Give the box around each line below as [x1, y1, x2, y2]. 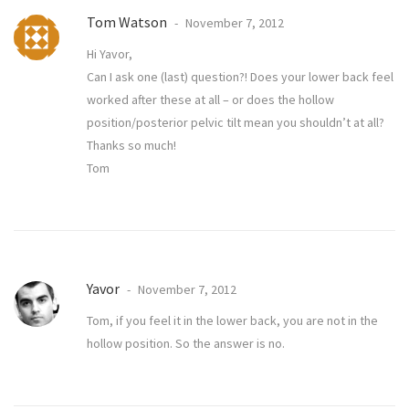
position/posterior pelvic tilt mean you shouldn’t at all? [87, 114, 384, 131]
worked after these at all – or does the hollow [87, 91, 334, 109]
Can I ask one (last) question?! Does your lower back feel [87, 68, 393, 86]
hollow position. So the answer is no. [87, 335, 285, 352]
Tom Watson [87, 13, 167, 32]
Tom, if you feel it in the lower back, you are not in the [87, 312, 378, 330]
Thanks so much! [87, 137, 176, 154]
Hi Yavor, [87, 46, 132, 63]
